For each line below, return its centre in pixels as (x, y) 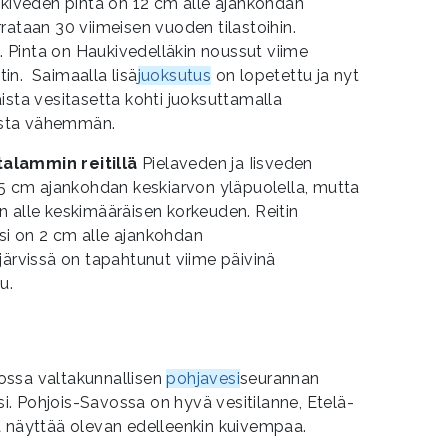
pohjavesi (203, 378)
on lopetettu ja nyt (285, 75)
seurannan (280, 378)
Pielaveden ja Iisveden (227, 163)
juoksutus (174, 75)
